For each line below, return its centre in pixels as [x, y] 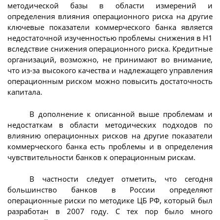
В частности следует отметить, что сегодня [121, 179]
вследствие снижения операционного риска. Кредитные [110, 49]
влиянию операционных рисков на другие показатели [110, 135]
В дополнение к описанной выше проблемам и [121, 114]
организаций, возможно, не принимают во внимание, [110, 60]
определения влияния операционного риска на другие [110, 16]
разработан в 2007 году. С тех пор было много [110, 211]
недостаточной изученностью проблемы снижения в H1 [110, 38]
